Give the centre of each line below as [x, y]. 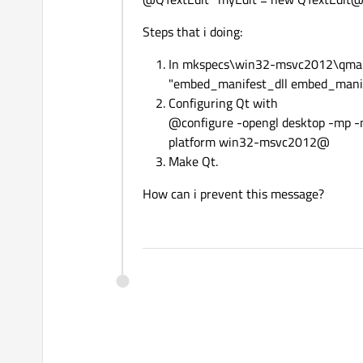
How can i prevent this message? [233, 194]
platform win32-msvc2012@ [249, 142]
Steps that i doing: [192, 32]
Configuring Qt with [223, 103]
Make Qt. [193, 162]
